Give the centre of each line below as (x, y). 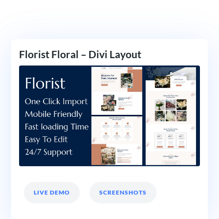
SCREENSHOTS (123, 193)
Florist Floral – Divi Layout (80, 54)
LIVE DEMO (52, 193)
